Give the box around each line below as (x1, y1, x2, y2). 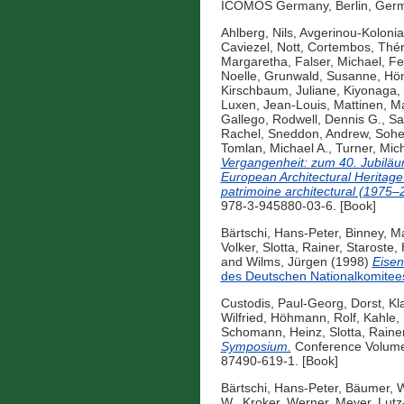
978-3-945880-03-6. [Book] (220, 198, 376, 214)
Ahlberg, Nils (220, 25, 293, 41)
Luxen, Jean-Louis (220, 97, 326, 113)
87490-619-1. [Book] (220, 353, 338, 369)
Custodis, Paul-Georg (220, 296, 344, 311)
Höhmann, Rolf (270, 310, 356, 326)
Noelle (220, 69, 257, 84)
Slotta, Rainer (262, 240, 339, 255)
